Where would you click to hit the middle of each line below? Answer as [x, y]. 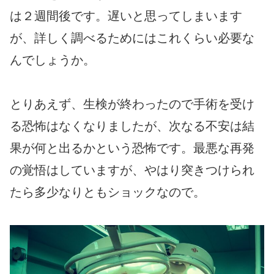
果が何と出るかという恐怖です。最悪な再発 [132, 148]
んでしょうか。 [53, 60]
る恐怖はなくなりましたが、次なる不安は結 [132, 126]
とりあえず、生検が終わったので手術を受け [132, 104]
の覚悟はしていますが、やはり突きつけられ [132, 170]
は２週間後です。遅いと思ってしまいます [126, 16]
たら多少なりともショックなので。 [108, 192]
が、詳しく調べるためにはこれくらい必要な [132, 38]
